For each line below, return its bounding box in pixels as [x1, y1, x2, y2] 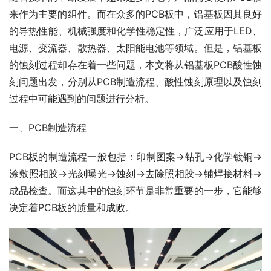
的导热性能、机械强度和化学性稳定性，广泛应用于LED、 [9, 24, 262, 37]
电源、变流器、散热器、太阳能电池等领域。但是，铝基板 [9, 41, 262, 54]
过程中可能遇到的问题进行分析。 [9, 92, 154, 105]
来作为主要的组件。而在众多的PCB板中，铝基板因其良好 [9, 7, 262, 20]
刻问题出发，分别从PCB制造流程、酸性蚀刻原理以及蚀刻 [9, 75, 262, 88]
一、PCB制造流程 [9, 121, 87, 134]
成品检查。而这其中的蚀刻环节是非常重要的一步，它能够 [9, 184, 262, 197]
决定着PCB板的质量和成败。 [9, 201, 135, 214]
